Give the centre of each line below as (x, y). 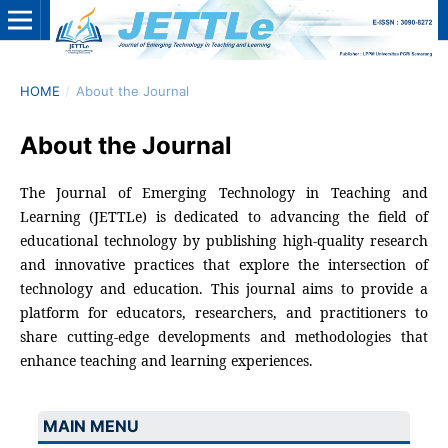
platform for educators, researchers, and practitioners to (224, 312)
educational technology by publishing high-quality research (224, 240)
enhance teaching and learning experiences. (166, 360)
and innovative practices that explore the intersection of (224, 264)
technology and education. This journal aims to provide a (224, 288)
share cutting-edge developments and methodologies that (224, 336)
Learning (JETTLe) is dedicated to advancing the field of (224, 216)
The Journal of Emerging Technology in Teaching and (224, 192)
